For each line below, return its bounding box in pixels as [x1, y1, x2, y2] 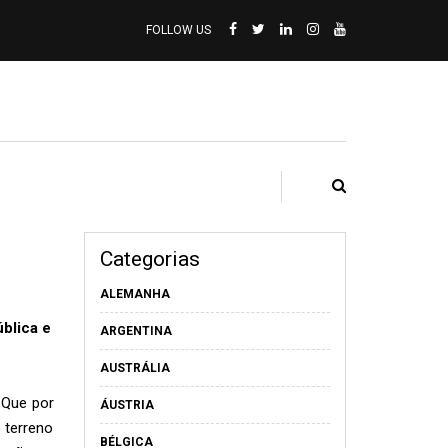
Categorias [99, 247, 200, 271]
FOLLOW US [146, 23, 211, 37]
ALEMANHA [99, 287, 170, 301]
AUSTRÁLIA [99, 361, 170, 375]
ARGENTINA [99, 324, 172, 338]
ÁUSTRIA [99, 398, 154, 412]
